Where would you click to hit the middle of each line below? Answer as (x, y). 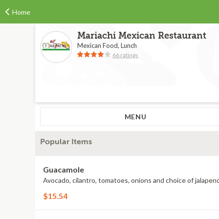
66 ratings (125, 55)
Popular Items (66, 142)
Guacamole (64, 169)
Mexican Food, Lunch (107, 45)
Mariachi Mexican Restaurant (142, 36)
